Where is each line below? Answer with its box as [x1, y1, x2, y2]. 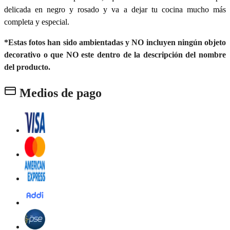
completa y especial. [4, 17, 69, 27]
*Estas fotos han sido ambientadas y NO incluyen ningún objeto [4, 38, 226, 47]
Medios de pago [16, 86, 102, 100]
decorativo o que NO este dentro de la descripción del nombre [4, 50, 226, 60]
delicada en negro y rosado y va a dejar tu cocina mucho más [4, 5, 226, 14]
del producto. [4, 63, 50, 72]
